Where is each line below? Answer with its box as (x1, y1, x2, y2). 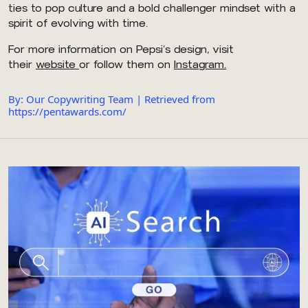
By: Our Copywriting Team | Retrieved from (8, 92, 215, 107)
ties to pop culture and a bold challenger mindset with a (8, 2, 296, 15)
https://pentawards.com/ (8, 104, 126, 119)
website (36, 58, 76, 71)
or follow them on (79, 58, 174, 71)
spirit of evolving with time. (8, 17, 148, 30)
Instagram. (174, 58, 226, 71)
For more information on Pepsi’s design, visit (8, 43, 234, 56)
